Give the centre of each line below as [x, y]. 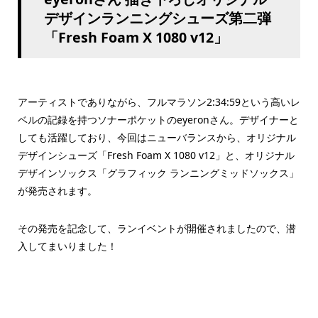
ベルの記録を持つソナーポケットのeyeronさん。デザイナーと [158, 119]
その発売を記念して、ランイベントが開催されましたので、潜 [157, 228]
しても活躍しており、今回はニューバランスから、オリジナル [157, 137]
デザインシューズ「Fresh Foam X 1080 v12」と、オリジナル [156, 155]
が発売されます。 [57, 190]
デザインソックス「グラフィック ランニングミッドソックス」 [158, 172]
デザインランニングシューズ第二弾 [157, 18]
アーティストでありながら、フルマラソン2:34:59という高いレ [159, 102]
